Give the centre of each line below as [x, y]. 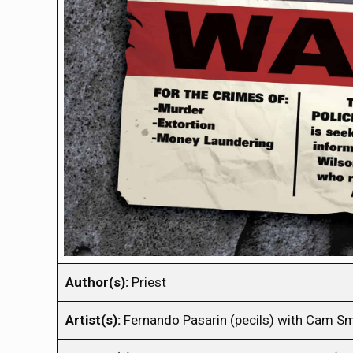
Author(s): [97, 282]
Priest [147, 282]
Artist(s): [93, 320]
